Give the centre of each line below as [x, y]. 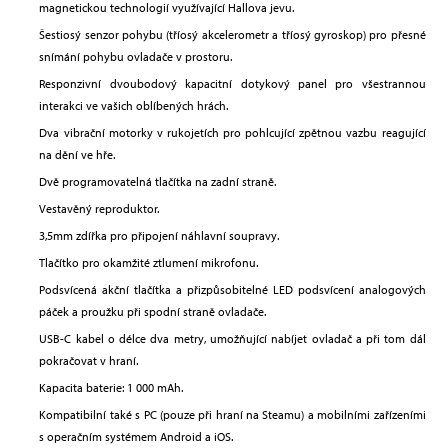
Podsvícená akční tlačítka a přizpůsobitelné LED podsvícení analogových [232, 290]
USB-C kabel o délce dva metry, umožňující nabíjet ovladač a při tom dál [232, 339]
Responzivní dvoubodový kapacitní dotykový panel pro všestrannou [232, 84]
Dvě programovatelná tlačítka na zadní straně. [158, 182]
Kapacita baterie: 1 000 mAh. [111, 388]
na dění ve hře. [77, 155]
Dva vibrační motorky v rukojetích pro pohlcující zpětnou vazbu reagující [232, 133]
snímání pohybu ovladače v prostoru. [136, 57]
